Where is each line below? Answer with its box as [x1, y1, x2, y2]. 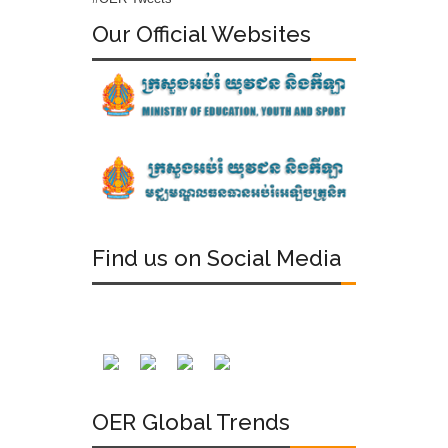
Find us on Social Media [92, 244, 341, 271]
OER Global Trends [92, 409, 290, 436]
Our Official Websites [92, 21, 311, 48]
